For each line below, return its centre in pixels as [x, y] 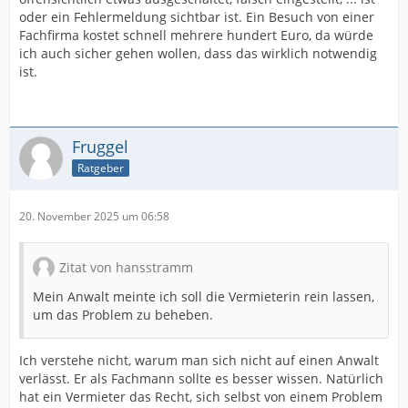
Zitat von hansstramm [126, 267]
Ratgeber [101, 168]
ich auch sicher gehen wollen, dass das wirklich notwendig [198, 53]
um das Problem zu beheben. [123, 315]
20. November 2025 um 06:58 [94, 216]
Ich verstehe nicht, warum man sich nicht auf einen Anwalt [199, 360]
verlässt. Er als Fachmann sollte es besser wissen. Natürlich [201, 378]
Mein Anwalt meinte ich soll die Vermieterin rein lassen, [204, 296]
